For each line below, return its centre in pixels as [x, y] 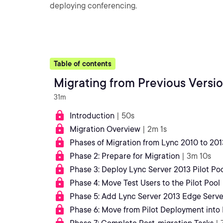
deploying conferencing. [93, 6]
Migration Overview [105, 129]
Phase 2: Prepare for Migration [125, 156]
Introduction [92, 116]
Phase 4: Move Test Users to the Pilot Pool [145, 183]
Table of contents [83, 64]
